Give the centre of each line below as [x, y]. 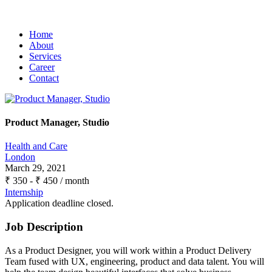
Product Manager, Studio [57, 123]
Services [45, 56]
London [20, 157]
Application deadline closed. [59, 203]
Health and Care [36, 146]
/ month [73, 181]
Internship [24, 192]
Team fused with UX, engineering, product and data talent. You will [134, 261]
